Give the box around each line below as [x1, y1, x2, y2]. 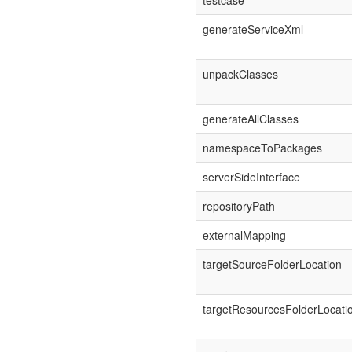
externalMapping [202, 227, 286, 243]
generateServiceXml [202, 21, 303, 37]
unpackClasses [202, 66, 278, 82]
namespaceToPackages [202, 140, 322, 156]
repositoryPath [202, 198, 275, 214]
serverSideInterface [202, 169, 300, 185]
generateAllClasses [202, 111, 299, 126]
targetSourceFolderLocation [202, 256, 342, 272]
